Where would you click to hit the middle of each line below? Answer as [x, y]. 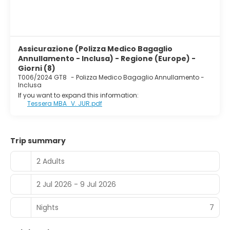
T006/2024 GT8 [43, 78]
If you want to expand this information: [78, 95]
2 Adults [51, 161]
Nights [47, 207]
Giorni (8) [37, 69]
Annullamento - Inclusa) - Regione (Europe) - [107, 59]
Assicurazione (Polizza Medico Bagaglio [95, 49]
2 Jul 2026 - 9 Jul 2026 [76, 184]
